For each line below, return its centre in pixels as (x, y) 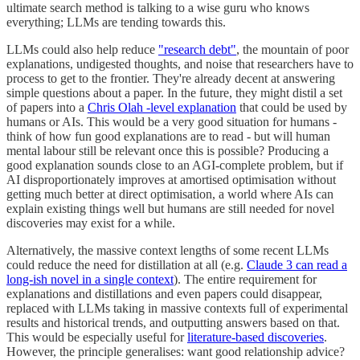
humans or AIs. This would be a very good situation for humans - (172, 121)
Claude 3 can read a (297, 264)
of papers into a (47, 107)
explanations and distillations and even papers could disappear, (164, 293)
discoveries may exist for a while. (91, 223)
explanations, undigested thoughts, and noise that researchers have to (180, 63)
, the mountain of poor (292, 49)
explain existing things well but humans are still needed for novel (170, 208)
